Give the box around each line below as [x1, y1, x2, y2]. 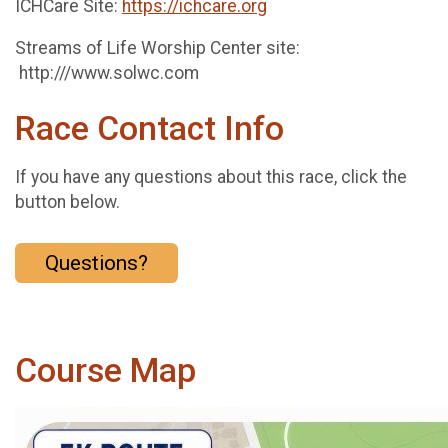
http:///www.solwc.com [15, 63, 207, 84]
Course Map [15, 351, 196, 391]
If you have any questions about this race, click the [15, 166, 407, 187]
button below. [15, 191, 120, 212]
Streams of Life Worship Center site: [15, 38, 300, 59]
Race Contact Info [15, 109, 284, 149]
